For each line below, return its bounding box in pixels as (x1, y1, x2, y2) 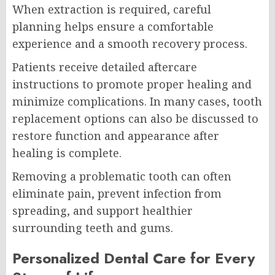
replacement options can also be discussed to (12, 111, 258, 126)
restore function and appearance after (12, 128, 219, 144)
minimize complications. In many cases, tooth (12, 94, 262, 109)
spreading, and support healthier (12, 203, 193, 219)
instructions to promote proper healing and (12, 77, 252, 92)
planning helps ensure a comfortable (12, 19, 214, 34)
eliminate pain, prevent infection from (12, 186, 222, 201)
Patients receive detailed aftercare (12, 60, 197, 75)
